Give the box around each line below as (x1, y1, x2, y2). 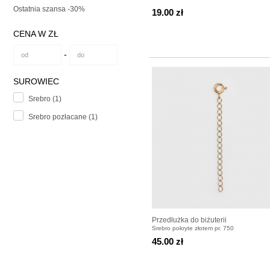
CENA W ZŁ (13, 29, 58, 39)
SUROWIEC (13, 77, 59, 87)
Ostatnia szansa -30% (13, 5, 85, 14)
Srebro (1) (28, 95, 61, 104)
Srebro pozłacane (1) (28, 113, 98, 122)
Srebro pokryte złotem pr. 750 (152, 225, 234, 232)
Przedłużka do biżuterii (152, 216, 227, 225)
